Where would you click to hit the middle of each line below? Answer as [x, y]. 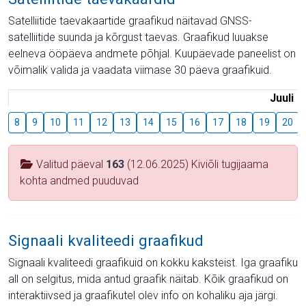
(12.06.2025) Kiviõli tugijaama [196, 164]
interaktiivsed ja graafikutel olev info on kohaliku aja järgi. [143, 295]
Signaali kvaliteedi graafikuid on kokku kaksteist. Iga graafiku [153, 262]
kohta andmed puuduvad [79, 180]
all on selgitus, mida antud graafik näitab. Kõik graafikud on [148, 279]
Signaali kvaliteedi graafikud [106, 240]
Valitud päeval [70, 164]
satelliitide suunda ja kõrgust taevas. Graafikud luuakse [138, 37]
